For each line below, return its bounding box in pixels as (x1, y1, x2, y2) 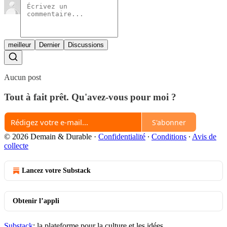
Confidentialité (98, 132, 145, 141)
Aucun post (4, 72, 41, 82)
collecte (4, 141, 28, 150)
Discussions (68, 41, 104, 49)
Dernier (39, 41, 60, 49)
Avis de (192, 132, 216, 141)
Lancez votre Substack (22, 167, 91, 175)
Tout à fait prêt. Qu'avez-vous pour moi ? (4, 91, 176, 102)
